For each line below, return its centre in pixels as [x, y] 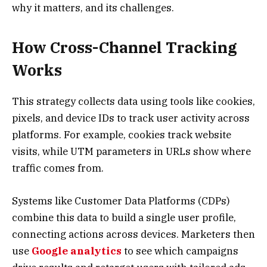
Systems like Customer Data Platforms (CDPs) [121, 201]
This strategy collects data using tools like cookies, [133, 102]
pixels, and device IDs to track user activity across [131, 118]
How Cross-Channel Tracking [125, 48]
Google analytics [77, 251]
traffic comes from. [58, 168]
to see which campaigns [181, 251]
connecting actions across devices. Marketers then [133, 234]
